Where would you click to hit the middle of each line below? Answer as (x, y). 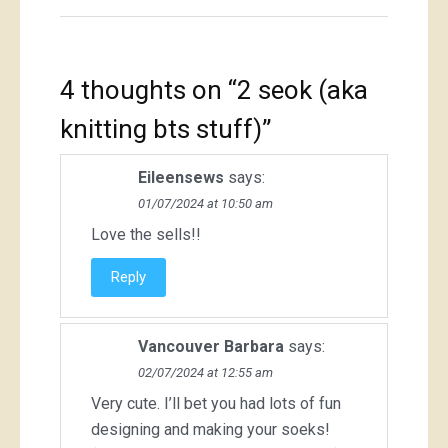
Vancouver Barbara (211, 347)
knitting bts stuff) (161, 129)
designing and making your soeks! (210, 430)
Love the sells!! (146, 235)
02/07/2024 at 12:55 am (205, 373)
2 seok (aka (302, 90)
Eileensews (181, 178)
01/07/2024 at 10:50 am (205, 204)
